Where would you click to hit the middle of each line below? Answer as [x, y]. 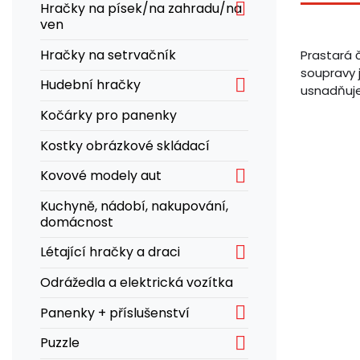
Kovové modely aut [101, 176]
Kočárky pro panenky [108, 115]
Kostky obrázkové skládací [125, 145]
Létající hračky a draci [110, 252]
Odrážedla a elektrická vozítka [137, 283]
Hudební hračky [90, 85]
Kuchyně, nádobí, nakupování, [134, 206]
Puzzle [60, 343]
